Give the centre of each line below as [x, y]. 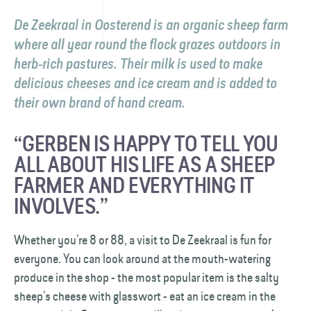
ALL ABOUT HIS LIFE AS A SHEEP [145, 165]
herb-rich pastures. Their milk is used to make [138, 64]
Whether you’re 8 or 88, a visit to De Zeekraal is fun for [143, 240]
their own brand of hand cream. [102, 103]
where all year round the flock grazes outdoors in [147, 44]
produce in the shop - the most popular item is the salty [146, 277]
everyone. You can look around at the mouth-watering [142, 259]
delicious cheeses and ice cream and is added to [145, 83]
